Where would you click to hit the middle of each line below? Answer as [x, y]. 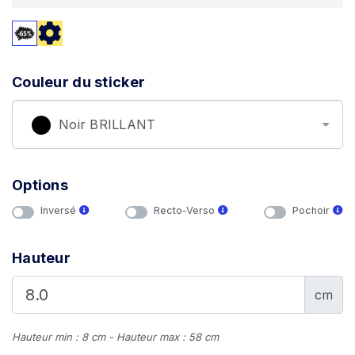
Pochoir [313, 210]
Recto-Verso [186, 210]
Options [40, 185]
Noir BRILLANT [107, 124]
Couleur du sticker [79, 82]
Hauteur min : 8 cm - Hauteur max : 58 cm [115, 337]
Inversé [60, 210]
